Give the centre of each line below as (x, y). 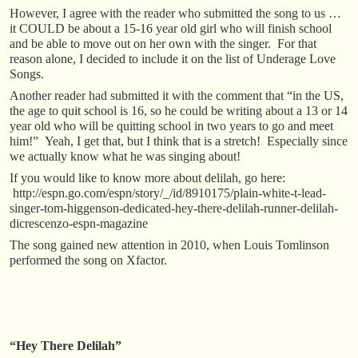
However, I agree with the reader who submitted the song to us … (175, 13)
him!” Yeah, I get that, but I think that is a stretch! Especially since (179, 141)
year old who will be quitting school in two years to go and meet (171, 125)
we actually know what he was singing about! (125, 156)
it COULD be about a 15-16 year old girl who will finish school (171, 28)
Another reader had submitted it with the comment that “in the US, (177, 95)
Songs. (27, 74)
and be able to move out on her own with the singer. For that (163, 43)
